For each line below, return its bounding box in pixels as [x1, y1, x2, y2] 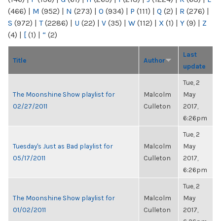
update [183, 62, 206, 70]
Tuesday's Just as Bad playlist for [13, 142, 112, 150]
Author [144, 56, 165, 64]
